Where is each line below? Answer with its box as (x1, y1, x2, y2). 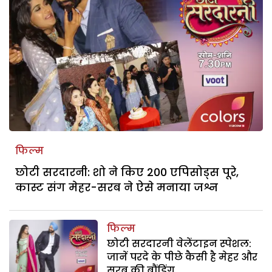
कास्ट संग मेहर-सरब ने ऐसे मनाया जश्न (15, 179, 218, 195)
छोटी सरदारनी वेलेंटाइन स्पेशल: (107, 236, 252, 251)
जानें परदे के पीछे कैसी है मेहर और (107, 250, 258, 264)
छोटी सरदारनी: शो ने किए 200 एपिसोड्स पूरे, (15, 164, 239, 180)
